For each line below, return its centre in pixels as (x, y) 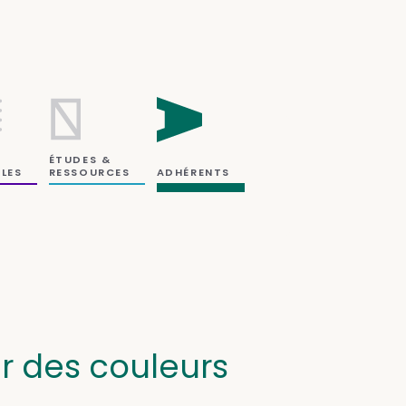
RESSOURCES (89, 172)
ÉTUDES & (80, 159)
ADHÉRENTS (193, 172)
